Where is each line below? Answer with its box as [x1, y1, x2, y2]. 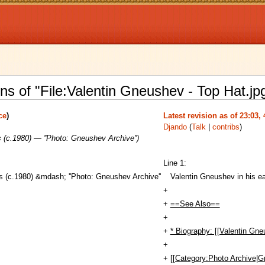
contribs [212, 122, 240, 131]
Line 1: [163, 159, 186, 167]
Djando [163, 122, 187, 131]
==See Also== [170, 199, 220, 208]
